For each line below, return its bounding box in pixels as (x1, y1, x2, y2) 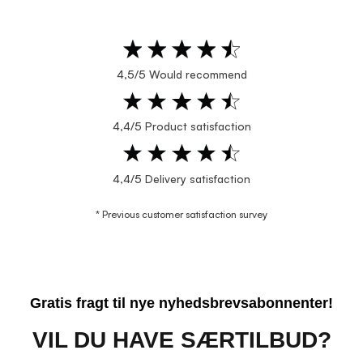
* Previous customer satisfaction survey (96, 207, 267, 220)
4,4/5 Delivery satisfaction (113, 171, 250, 186)
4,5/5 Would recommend (116, 67, 247, 82)
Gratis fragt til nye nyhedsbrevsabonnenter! (30, 294, 333, 311)
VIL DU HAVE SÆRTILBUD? (32, 327, 331, 352)
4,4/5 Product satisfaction (112, 119, 251, 134)
